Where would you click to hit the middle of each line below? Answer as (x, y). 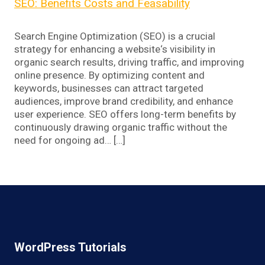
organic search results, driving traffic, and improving (129, 62)
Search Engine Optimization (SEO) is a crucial (115, 36)
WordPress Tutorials (70, 247)
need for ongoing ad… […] (70, 140)
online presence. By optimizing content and (109, 75)
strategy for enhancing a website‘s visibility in (115, 49)
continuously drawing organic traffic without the (121, 127)
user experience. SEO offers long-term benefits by (125, 114)
